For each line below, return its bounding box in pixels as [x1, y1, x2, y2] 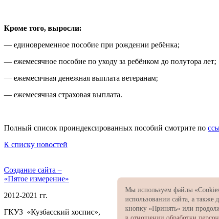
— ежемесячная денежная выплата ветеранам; [4, 73, 158, 82]
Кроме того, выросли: [4, 23, 82, 32]
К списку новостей [4, 140, 67, 149]
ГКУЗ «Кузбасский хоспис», [4, 207, 100, 216]
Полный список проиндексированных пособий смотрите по [4, 123, 208, 132]
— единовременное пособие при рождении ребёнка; [4, 40, 179, 49]
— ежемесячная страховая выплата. [4, 90, 122, 99]
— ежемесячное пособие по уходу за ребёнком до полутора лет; [4, 57, 216, 66]
